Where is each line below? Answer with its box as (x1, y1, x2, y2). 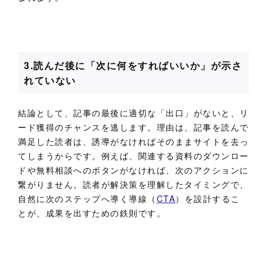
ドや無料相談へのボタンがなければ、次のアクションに (18, 164, 250, 176)
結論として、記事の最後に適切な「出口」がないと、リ (18, 107, 250, 119)
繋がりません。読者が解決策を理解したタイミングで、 (18, 178, 250, 191)
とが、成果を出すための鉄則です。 (18, 207, 166, 219)
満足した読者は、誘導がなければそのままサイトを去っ (18, 135, 250, 148)
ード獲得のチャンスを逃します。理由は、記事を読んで (18, 121, 250, 133)
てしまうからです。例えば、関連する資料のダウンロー (18, 150, 250, 162)
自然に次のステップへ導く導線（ (18, 193, 157, 205)
